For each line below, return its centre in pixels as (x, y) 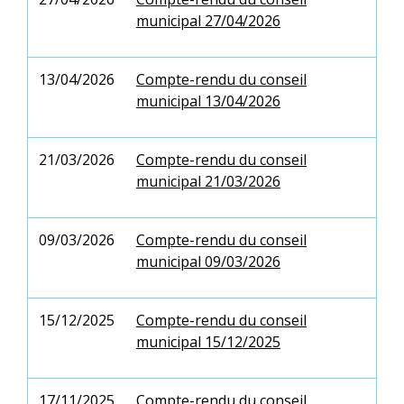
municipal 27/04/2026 (208, 20)
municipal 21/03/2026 (208, 181)
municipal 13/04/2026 (208, 101)
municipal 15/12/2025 (208, 341)
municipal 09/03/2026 (208, 261)
